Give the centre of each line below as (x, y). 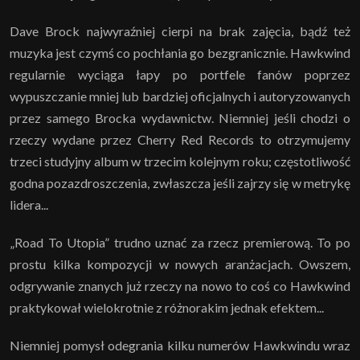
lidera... (29, 204)
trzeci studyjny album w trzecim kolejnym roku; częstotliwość (180, 161)
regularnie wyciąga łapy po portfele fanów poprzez (180, 74)
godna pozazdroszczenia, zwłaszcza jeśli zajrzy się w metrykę (180, 182)
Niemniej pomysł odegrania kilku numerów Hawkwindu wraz (180, 345)
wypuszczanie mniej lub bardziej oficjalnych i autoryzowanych (180, 96)
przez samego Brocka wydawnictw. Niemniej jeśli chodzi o (180, 117)
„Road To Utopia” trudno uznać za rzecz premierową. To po (180, 242)
